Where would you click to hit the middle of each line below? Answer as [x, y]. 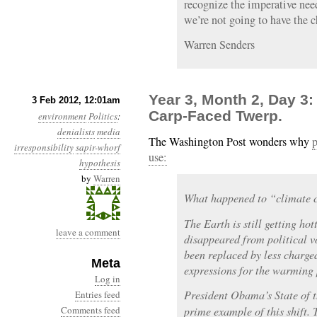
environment [62, 116]
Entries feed [98, 294]
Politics [103, 116]
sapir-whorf [98, 147]
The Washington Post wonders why [230, 142]
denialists [76, 132]
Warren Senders [219, 45]
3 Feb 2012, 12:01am [76, 100]
